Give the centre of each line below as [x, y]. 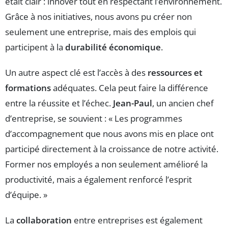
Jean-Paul [133, 103]
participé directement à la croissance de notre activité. [112, 149]
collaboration [44, 220]
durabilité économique [113, 47]
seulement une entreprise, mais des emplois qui [101, 32]
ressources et [175, 73]
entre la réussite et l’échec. [59, 103]
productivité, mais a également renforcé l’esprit [98, 180]
